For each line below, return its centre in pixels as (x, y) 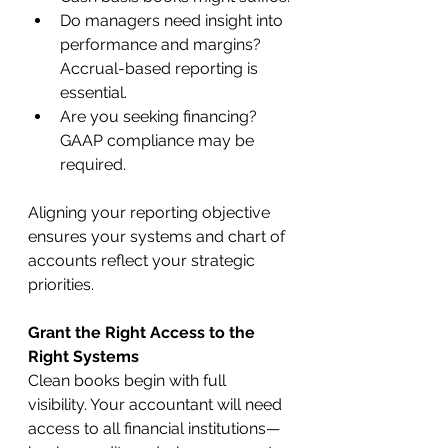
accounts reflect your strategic (143, 260)
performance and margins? (162, 44)
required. (93, 164)
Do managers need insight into (173, 20)
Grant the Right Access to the (143, 332)
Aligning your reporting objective (151, 212)
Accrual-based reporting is (161, 68)
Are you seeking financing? (160, 116)
